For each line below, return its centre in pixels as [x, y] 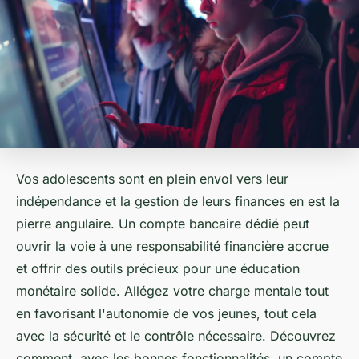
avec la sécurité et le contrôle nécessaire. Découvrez [176, 336]
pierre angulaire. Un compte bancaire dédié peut [163, 224]
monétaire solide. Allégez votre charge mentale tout [172, 291]
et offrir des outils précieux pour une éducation [158, 269]
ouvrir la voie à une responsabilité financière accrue [172, 246]
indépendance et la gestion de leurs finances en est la [178, 202]
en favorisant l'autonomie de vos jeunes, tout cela [166, 314]
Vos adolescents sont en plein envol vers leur [152, 179]
